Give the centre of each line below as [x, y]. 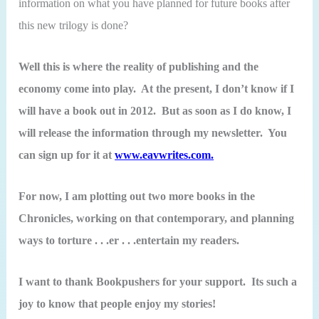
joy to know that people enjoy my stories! [117, 304]
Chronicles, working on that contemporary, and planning [157, 218]
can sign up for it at [67, 155]
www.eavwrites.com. [164, 155]
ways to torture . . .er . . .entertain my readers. [129, 240]
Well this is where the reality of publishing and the [139, 66]
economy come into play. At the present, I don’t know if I [157, 88]
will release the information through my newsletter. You [153, 132]
